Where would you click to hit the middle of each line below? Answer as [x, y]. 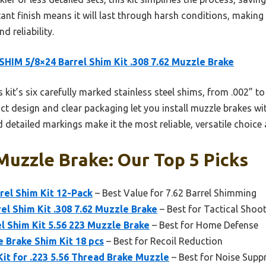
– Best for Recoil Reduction [163, 241]
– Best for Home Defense [204, 225]
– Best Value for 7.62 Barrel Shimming [175, 193]
